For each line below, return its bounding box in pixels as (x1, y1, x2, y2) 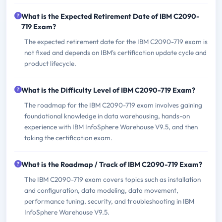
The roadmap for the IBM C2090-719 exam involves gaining (24, 100, 202, 110)
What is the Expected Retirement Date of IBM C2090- (21, 11, 200, 21)
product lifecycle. (24, 58, 76, 68)
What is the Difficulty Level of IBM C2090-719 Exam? (21, 85, 195, 95)
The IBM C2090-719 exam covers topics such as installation (24, 174, 201, 184)
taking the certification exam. (24, 133, 112, 142)
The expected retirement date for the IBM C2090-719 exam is (24, 37, 208, 46)
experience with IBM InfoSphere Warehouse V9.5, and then (24, 122, 198, 131)
